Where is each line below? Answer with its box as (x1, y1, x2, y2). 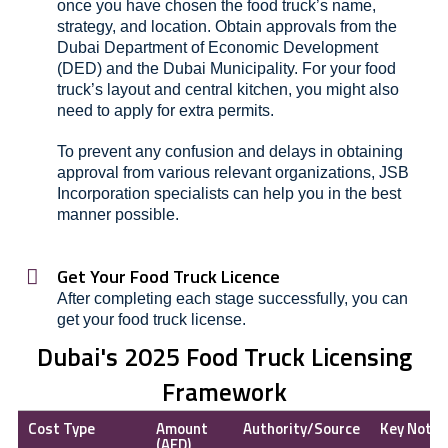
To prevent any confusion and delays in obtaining (57, 143, 403, 160)
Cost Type (28, 417, 96, 440)
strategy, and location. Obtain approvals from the (57, 18, 397, 35)
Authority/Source (243, 417, 361, 440)
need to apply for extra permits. (57, 102, 274, 119)
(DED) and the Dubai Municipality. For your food (57, 60, 396, 77)
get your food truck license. (57, 311, 246, 328)
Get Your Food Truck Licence (57, 263, 280, 290)
